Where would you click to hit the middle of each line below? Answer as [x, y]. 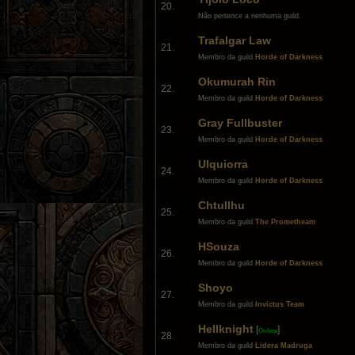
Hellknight [226, 329]
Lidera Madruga [284, 345]
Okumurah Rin [237, 82]
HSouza [219, 246]
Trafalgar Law [235, 40]
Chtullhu [221, 205]
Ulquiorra [223, 164]
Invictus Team [280, 304]
